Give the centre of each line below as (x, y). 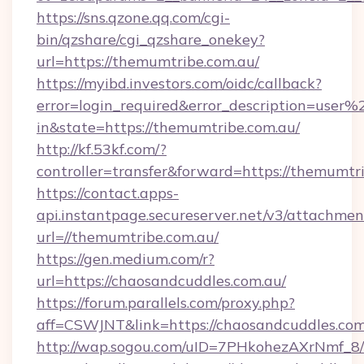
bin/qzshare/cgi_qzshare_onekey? (151, 39)
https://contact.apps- (108, 193)
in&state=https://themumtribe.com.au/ (168, 127)
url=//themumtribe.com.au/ (128, 237)
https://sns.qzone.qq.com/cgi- (133, 17)
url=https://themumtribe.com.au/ (148, 61)
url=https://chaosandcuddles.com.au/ (161, 281)
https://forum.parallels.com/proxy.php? (166, 303)
